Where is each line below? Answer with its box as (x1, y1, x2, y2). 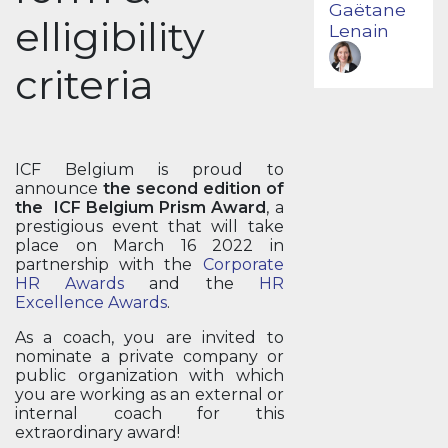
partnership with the (15, 255, 203, 274)
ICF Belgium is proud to (15, 160, 284, 179)
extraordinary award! (15, 423, 180, 442)
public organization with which (15, 366, 284, 385)
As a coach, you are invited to (15, 328, 284, 347)
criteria (15, 60, 154, 109)
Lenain (328, 20, 389, 42)
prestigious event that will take (15, 217, 284, 236)
